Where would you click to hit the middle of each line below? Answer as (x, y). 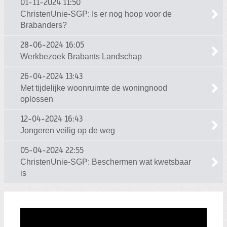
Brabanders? (44, 25)
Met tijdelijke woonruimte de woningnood (94, 88)
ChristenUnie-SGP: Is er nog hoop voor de (96, 14)
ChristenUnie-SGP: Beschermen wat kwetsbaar (106, 162)
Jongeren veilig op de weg (68, 131)
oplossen (37, 99)
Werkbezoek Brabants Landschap (81, 57)
